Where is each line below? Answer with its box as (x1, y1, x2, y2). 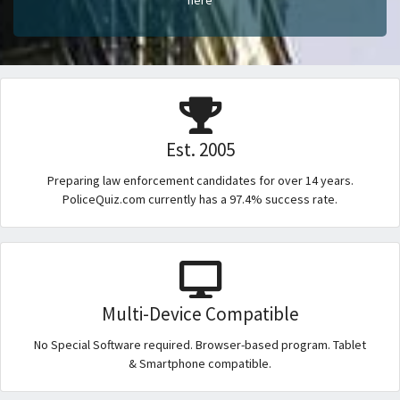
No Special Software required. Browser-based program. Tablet (34, 336, 366, 353)
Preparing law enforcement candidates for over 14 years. (46, 171, 354, 188)
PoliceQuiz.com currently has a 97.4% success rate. (62, 190, 337, 207)
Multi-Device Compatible (101, 301, 299, 326)
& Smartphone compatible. (129, 354, 271, 371)
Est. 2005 (165, 137, 235, 162)
